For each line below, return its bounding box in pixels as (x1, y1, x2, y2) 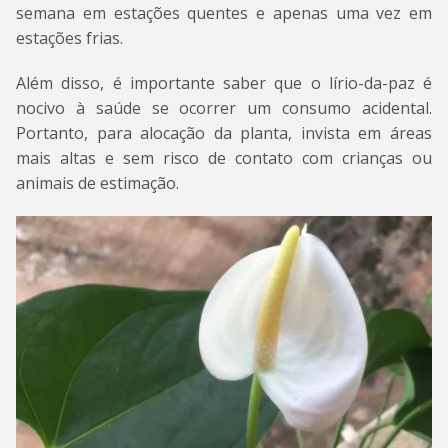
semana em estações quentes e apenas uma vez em (16, 2, 432, 25)
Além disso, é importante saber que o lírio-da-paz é (16, 72, 432, 95)
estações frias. (16, 27, 123, 50)
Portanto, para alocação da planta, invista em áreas (16, 122, 432, 145)
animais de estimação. (16, 172, 179, 195)
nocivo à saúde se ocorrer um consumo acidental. (16, 97, 432, 120)
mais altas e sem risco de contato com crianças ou (16, 147, 432, 170)
